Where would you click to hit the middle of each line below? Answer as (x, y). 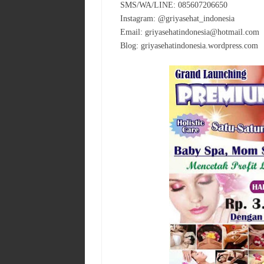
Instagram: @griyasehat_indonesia (177, 18)
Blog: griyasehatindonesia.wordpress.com (189, 45)
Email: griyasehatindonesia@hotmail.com (190, 32)
